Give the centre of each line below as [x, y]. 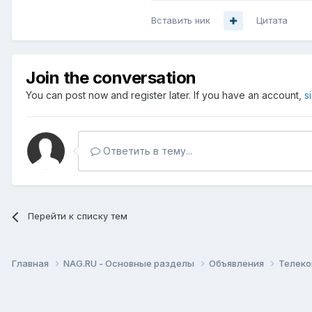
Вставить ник [181, 21]
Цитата [272, 21]
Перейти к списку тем [78, 216]
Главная [31, 264]
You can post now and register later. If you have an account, [165, 95]
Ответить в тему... [146, 151]
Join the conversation [111, 78]
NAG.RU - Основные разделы [130, 264]
